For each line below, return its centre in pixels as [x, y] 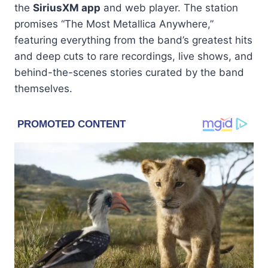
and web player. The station [169, 7]
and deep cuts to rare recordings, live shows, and [134, 56]
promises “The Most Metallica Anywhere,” [114, 24]
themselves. [43, 88]
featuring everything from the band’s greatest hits [133, 40]
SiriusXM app [67, 7]
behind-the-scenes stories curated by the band [129, 72]
